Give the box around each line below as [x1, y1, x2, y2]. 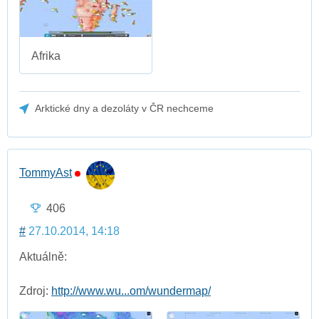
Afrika [31, 50, 61, 63]
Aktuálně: [19, 250, 67, 263]
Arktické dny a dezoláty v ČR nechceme [35, 103, 214, 115]
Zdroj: [19, 284, 51, 297]
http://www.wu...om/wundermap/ [51, 284, 211, 297]
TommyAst [19, 167, 72, 179]
